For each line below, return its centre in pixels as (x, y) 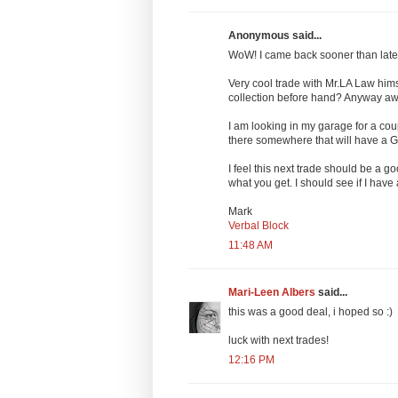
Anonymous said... (275, 35)
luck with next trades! (279, 340)
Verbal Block (259, 225)
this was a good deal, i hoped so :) (310, 311)
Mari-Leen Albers (272, 292)
